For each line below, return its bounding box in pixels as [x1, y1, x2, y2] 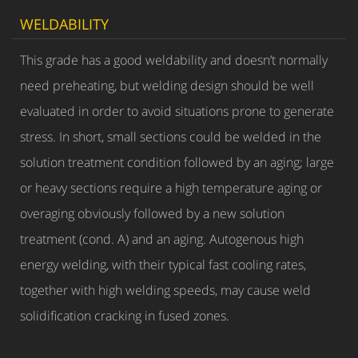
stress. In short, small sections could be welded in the [20, 128, 321, 145]
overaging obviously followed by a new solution [20, 205, 284, 222]
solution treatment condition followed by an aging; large [20, 153, 334, 171]
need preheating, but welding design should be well [20, 77, 314, 94]
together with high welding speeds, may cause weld [20, 281, 311, 299]
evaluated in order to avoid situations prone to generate [20, 102, 334, 120]
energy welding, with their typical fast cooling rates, [20, 256, 306, 273]
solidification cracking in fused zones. [20, 307, 229, 324]
